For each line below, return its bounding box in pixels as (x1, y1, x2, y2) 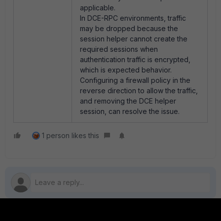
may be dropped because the (80, 24, 178, 33)
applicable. (80, 3, 115, 12)
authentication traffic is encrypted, (80, 55, 190, 64)
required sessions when (80, 45, 158, 54)
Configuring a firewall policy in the (80, 76, 190, 85)
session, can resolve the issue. (80, 107, 180, 116)
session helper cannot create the (80, 35, 187, 43)
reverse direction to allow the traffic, (80, 86, 198, 95)
